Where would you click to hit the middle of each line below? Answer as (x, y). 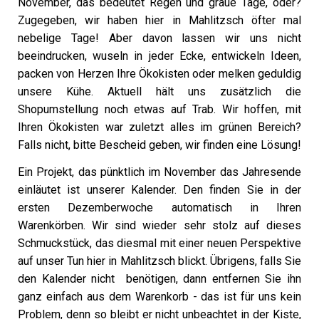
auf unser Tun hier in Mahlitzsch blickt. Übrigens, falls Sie (159, 261)
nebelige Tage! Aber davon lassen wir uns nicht (159, 38)
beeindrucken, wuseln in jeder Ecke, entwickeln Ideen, (159, 56)
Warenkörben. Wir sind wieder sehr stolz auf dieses (159, 225)
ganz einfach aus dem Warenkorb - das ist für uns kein (159, 297)
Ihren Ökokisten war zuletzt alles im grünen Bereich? (159, 127)
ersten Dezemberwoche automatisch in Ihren (159, 208)
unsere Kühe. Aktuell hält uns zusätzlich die (159, 91)
